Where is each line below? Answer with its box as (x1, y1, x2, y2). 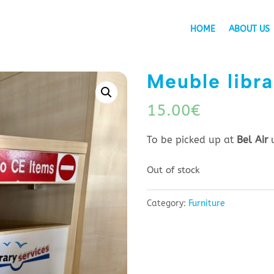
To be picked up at (147, 134, 237, 146)
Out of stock (147, 164, 201, 176)
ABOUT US (229, 24, 270, 34)
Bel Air (237, 134, 272, 146)
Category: (147, 198, 189, 209)
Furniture (188, 198, 226, 209)
